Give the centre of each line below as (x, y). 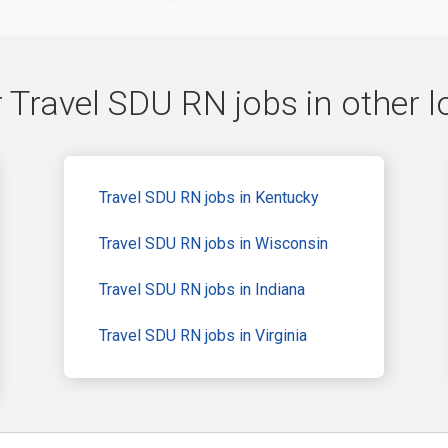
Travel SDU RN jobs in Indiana (202, 290)
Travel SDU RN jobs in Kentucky (209, 198)
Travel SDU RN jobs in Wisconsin (213, 244)
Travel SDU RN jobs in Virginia (203, 336)
